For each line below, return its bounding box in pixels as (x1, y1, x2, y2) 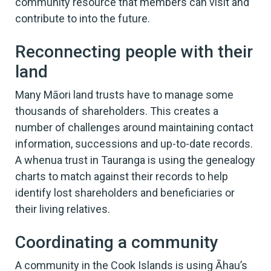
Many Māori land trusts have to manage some (15, 88, 233, 101)
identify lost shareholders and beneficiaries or (15, 186, 235, 199)
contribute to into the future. (15, 11, 150, 25)
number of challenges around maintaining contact (15, 120, 253, 134)
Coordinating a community (15, 232, 218, 252)
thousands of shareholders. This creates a (15, 104, 218, 117)
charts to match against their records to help (15, 169, 228, 183)
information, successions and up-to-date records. (15, 137, 253, 150)
